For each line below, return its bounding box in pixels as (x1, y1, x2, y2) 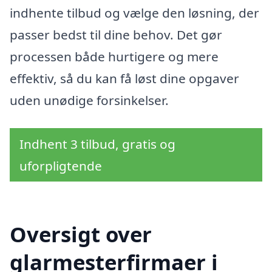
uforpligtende (19, 157, 102, 174)
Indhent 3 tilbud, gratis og (19, 135, 175, 152)
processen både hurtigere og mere (10, 48, 219, 66)
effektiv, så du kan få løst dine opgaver (10, 70, 239, 87)
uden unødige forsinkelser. (10, 92, 169, 109)
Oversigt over (10, 220, 152, 249)
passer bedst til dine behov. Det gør (10, 26, 222, 44)
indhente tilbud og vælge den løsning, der (10, 4, 259, 22)
